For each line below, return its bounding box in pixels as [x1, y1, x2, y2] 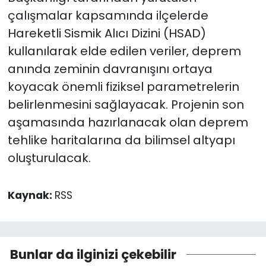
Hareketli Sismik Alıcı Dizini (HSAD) [7, 25, 206, 42]
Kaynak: [7, 188, 55, 203]
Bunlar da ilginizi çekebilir [10, 245, 176, 263]
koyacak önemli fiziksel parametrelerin [7, 78, 239, 96]
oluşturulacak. [7, 150, 91, 167]
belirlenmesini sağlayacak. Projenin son [7, 96, 244, 113]
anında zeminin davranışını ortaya [7, 61, 213, 78]
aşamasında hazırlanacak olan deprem [7, 114, 248, 131]
